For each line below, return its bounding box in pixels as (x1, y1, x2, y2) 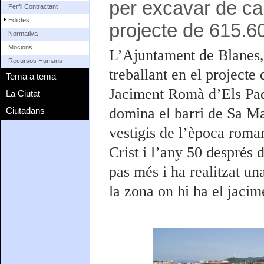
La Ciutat (6, 88, 41, 98)
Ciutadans (6, 105, 45, 116)
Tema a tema (6, 71, 57, 81)
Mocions (8, 44, 33, 51)
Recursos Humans (8, 57, 63, 65)
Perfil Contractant (8, 3, 58, 11)
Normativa (8, 30, 38, 38)
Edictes (8, 16, 30, 24)
